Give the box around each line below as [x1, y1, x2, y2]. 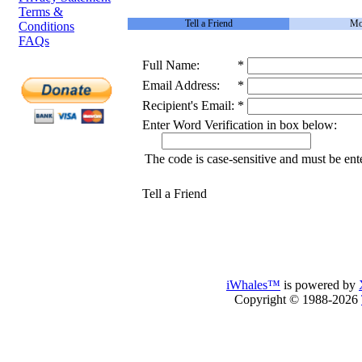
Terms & [19, 5, 63, 19]
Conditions [19, 19, 74, 33]
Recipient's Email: [142, 99, 234, 112]
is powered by [280, 278, 359, 292]
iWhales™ [226, 278, 280, 292]
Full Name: [142, 58, 200, 72]
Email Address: [142, 78, 220, 92]
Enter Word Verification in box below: [142, 118, 337, 132]
